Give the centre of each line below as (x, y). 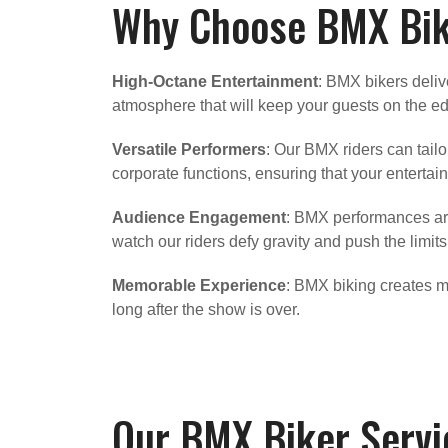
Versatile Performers (189, 149)
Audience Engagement (199, 217)
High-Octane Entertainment (215, 81)
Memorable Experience (199, 285)
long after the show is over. (206, 309)
